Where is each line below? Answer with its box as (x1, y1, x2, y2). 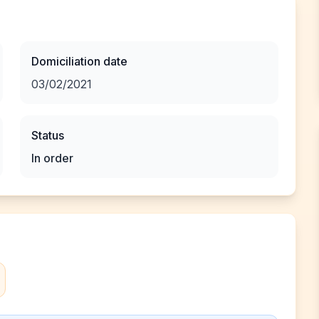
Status (31, 128, 64, 142)
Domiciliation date (31, 54, 127, 68)
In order (31, 151, 73, 165)
